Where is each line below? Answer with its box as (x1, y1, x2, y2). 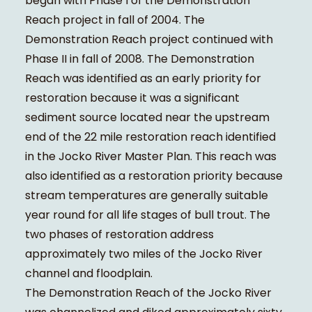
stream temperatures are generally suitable (24, 187, 268, 203)
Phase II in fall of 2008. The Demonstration (24, 50, 254, 67)
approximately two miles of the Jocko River (24, 245, 263, 262)
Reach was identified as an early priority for (24, 70, 261, 86)
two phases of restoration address (24, 226, 214, 242)
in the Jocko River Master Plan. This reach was (24, 148, 276, 164)
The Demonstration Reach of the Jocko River (24, 284, 272, 301)
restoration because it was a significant (24, 89, 240, 106)
